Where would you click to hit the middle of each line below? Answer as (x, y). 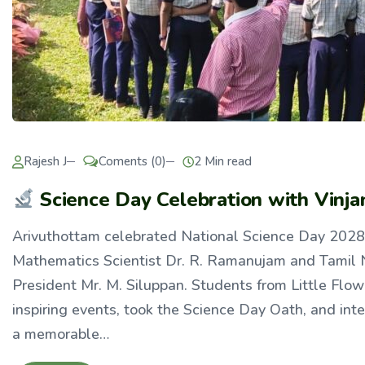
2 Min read (223, 161)
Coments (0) (132, 161)
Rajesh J (45, 161)
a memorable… (61, 334)
